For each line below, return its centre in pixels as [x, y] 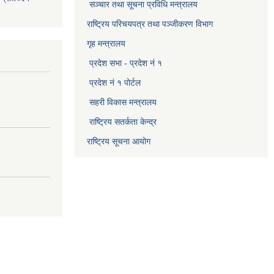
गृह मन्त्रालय [106, 43]
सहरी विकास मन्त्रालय [123, 102]
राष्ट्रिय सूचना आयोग [119, 141]
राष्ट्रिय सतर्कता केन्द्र [123, 122]
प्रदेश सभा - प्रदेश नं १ [126, 63]
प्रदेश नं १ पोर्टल [115, 83]
